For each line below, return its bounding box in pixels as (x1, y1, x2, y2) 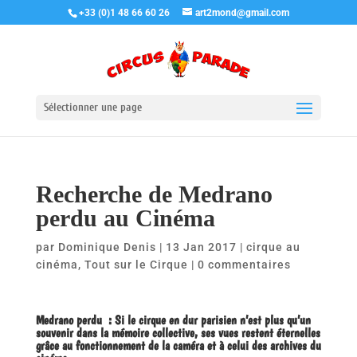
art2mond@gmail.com (194, 7, 289, 18)
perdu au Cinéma (35, 204, 215, 231)
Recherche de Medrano (35, 180, 273, 207)
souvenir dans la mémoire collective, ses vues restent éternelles (35, 324, 320, 340)
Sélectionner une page (43, 100, 142, 114)
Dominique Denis (57, 240, 156, 253)
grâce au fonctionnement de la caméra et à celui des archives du (35, 337, 321, 353)
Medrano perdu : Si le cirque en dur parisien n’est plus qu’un (35, 312, 311, 328)
